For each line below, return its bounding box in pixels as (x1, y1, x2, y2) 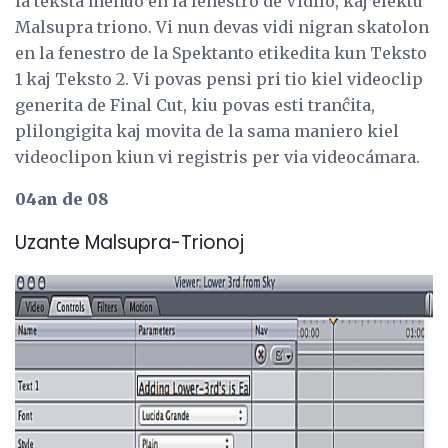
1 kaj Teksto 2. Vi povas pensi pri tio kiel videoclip (15, 68, 423, 89)
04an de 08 (15, 188, 109, 209)
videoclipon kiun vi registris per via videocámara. (15, 146, 420, 167)
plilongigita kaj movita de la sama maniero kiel (15, 120, 399, 141)
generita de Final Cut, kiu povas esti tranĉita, (15, 94, 375, 115)
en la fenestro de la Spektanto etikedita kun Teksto (15, 42, 427, 63)
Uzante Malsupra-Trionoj (15, 229, 244, 257)
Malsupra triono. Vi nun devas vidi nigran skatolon (15, 16, 429, 37)
